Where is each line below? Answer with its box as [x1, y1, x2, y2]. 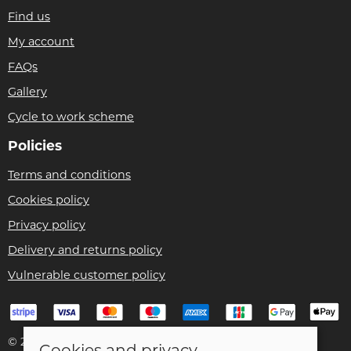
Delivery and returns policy [8, 242, 162, 257]
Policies [8, 136, 62, 154]
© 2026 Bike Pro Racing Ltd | [8, 334, 173, 349]
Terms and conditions [8, 167, 131, 182]
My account [8, 34, 74, 49]
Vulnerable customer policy [8, 267, 165, 282]
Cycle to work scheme [8, 109, 134, 124]
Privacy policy [8, 217, 85, 232]
